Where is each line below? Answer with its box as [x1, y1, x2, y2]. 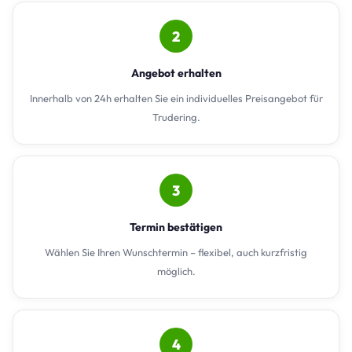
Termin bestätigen [130, 220, 222, 235]
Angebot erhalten [130, 66, 222, 81]
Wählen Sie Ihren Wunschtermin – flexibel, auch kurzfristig [45, 246, 307, 259]
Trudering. [152, 111, 200, 124]
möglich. [156, 265, 196, 278]
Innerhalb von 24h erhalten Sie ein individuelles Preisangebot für [29, 92, 323, 105]
